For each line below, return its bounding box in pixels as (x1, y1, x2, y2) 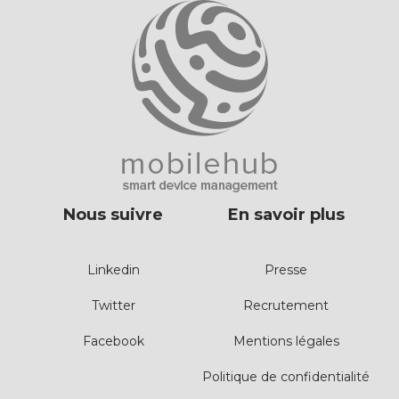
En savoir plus (227, 205, 345, 224)
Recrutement (243, 297, 329, 313)
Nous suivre (63, 205, 163, 224)
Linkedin (86, 262, 140, 278)
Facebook (82, 333, 144, 349)
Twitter (91, 297, 135, 313)
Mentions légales (232, 333, 339, 349)
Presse (265, 262, 307, 278)
